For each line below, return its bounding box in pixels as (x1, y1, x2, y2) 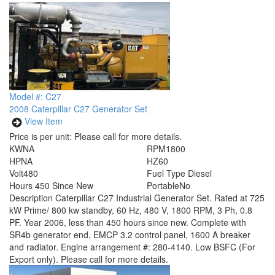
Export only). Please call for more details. (9, 253, 168, 265)
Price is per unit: (9, 130, 72, 142)
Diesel (188, 167, 212, 179)
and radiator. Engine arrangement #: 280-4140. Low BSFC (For (9, 241, 255, 253)
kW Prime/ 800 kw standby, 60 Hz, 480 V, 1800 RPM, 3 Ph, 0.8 (9, 204, 252, 216)
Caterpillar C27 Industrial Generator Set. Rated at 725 (55, 192, 265, 204)
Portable (147, 179, 179, 192)
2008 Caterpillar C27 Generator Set (9, 103, 147, 115)
